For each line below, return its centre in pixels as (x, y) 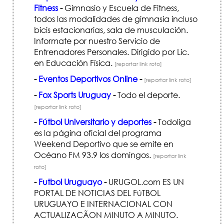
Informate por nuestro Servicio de (97, 40)
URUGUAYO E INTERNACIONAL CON (103, 203)
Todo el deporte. (148, 94)
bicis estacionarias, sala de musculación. (111, 29)
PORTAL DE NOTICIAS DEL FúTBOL (97, 192)
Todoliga (173, 121)
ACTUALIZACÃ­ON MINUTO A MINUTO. (106, 214)
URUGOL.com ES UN (145, 181)
